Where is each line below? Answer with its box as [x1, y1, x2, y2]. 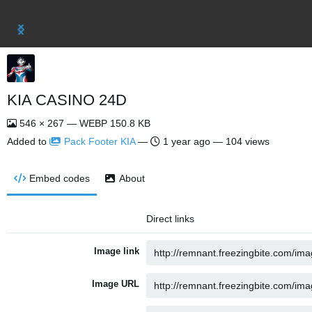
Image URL [92, 279, 139, 289]
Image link [94, 246, 139, 256]
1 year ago [163, 136, 210, 147]
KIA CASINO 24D [7, 91, 127, 109]
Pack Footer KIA [64, 136, 135, 147]
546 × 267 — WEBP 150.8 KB [17, 118, 150, 129]
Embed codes [29, 173, 90, 184]
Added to [7, 136, 49, 147]
